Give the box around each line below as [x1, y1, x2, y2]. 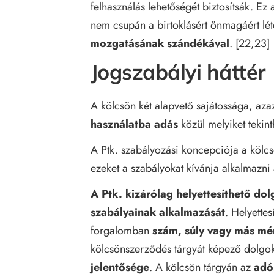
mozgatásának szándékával [91, 35, 229, 51]
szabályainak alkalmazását [91, 204, 225, 220]
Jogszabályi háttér [91, 58, 265, 85]
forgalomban [91, 222, 152, 239]
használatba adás [91, 116, 178, 132]
